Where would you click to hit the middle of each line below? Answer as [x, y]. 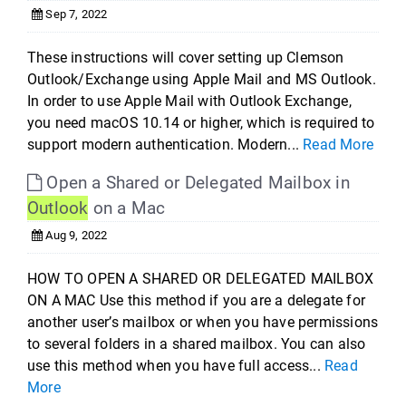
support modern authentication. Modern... [165, 145]
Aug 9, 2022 [75, 235]
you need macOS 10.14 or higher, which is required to [201, 123]
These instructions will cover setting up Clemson [186, 58]
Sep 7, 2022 [75, 14]
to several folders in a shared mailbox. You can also [197, 344]
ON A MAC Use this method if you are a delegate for [197, 300]
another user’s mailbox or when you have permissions [203, 322]
